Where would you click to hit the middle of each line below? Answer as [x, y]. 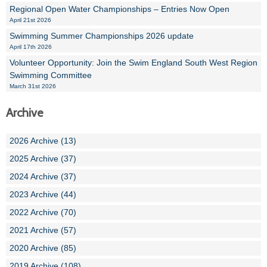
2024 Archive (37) [43, 176]
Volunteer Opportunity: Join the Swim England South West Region [133, 63]
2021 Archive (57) [43, 230]
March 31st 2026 [33, 86]
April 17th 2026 [31, 47]
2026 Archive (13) [43, 141]
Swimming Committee [51, 75]
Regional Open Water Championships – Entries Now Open [119, 9]
